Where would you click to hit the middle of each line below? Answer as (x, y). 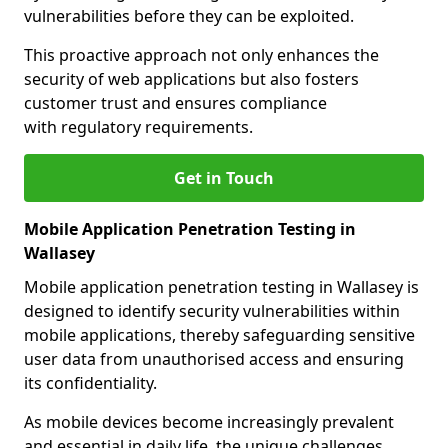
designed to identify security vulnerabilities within (212, 311)
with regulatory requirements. (138, 127)
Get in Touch (224, 178)
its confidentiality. (90, 383)
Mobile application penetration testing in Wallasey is (221, 287)
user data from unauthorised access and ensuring (214, 359)
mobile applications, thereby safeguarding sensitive (219, 335)
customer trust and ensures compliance (175, 103)
